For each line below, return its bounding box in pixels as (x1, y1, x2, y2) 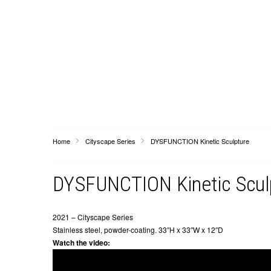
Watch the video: (53, 237, 110, 248)
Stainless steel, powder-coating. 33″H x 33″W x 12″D (53, 224, 223, 235)
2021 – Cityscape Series (53, 212, 133, 222)
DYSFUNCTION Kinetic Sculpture (151, 136, 249, 146)
